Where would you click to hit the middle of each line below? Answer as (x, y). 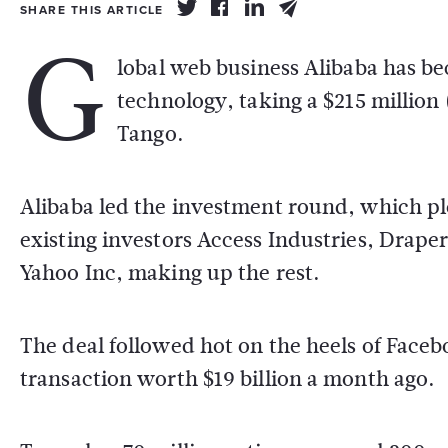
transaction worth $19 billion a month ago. (228, 379)
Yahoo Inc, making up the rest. (170, 273)
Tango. (150, 134)
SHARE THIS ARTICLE (92, 10)
